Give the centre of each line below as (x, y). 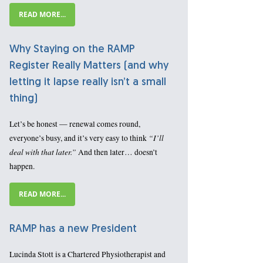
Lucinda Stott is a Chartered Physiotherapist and (87, 254)
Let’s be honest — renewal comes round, (75, 124)
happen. (22, 166)
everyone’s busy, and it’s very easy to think (79, 138)
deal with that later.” (43, 152)
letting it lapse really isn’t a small (88, 83)
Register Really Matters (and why (89, 66)
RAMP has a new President (73, 230)
